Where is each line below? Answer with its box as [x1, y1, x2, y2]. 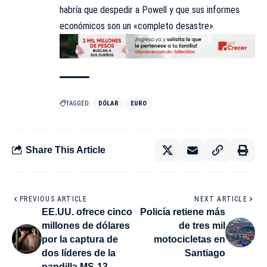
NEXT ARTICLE [194, 194, 247, 203]
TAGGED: [66, 99, 91, 107]
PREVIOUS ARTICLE [20, 194, 88, 203]
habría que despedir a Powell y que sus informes [60, 4, 240, 16]
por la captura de [42, 234, 118, 244]
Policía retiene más [140, 206, 225, 217]
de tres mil [179, 220, 225, 231]
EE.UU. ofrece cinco [42, 206, 132, 217]
